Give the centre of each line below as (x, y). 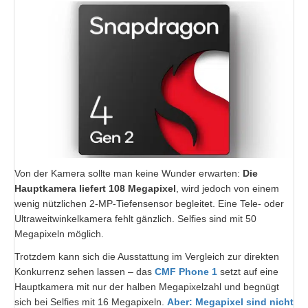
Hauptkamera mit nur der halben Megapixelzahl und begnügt (147, 286)
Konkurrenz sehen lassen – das (85, 271)
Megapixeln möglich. (59, 233)
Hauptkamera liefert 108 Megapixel (95, 188)
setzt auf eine (248, 271)
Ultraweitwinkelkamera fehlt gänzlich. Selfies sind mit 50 (135, 218)
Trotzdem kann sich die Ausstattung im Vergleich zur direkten (147, 256)
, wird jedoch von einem (228, 188)
